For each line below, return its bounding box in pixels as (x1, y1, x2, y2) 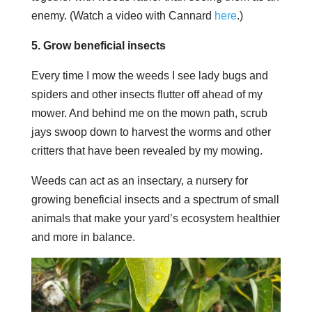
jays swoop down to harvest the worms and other (31, 125, 271, 138)
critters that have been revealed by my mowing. (31, 144, 263, 157)
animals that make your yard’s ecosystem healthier (31, 212, 280, 224)
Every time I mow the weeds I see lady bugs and (31, 69, 268, 81)
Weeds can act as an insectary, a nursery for (31, 174, 248, 187)
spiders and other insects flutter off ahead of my (31, 88, 263, 100)
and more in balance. (31, 231, 138, 243)
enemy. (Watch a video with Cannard (31, 9, 214, 22)
